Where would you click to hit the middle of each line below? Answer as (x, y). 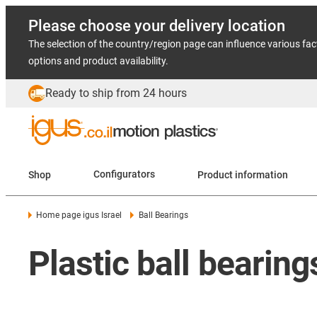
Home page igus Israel (79, 215)
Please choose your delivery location (157, 26)
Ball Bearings (163, 215)
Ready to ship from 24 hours (116, 93)
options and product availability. (98, 61)
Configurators (124, 174)
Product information (261, 174)
